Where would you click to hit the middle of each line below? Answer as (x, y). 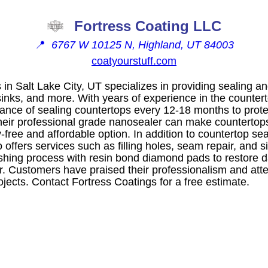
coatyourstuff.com (134, 61)
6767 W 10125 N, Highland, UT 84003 (142, 45)
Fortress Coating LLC (147, 26)
